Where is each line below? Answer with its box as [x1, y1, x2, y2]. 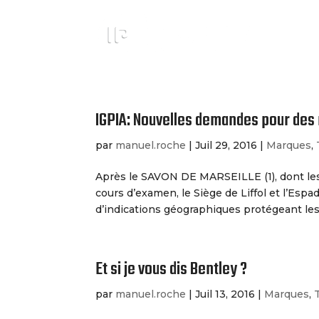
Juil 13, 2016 [195, 288, 256, 300]
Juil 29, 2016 [195, 139, 258, 152]
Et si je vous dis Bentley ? [95, 256, 248, 283]
